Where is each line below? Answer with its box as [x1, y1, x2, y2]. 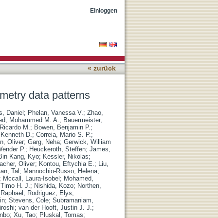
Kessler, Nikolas [43, 153, 89, 160]
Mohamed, [64, 175, 93, 182]
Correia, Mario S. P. [36, 131, 91, 138]
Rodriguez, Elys [27, 189, 72, 197]
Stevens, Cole [9, 197, 49, 204]
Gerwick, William [64, 138, 111, 145]
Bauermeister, [63, 116, 102, 124]
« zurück [88, 65, 116, 72]
